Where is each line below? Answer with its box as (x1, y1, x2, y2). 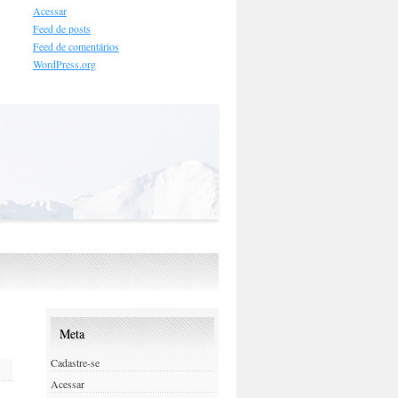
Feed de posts (33, 20, 91, 36)
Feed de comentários (33, 38, 119, 53)
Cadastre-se (50, 354, 99, 370)
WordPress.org (33, 56, 96, 71)
